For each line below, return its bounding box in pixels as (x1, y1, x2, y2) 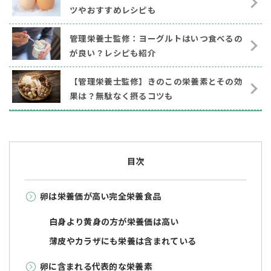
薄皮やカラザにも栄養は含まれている (49, 235, 197, 247)
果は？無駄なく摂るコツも (70, 90, 174, 102)
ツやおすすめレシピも (70, 4, 156, 16)
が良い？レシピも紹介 (70, 47, 156, 59)
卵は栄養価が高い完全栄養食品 (40, 190, 162, 203)
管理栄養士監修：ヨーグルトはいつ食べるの (70, 32, 243, 45)
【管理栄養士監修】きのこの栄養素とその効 (70, 75, 243, 88)
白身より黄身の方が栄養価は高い (49, 215, 179, 228)
